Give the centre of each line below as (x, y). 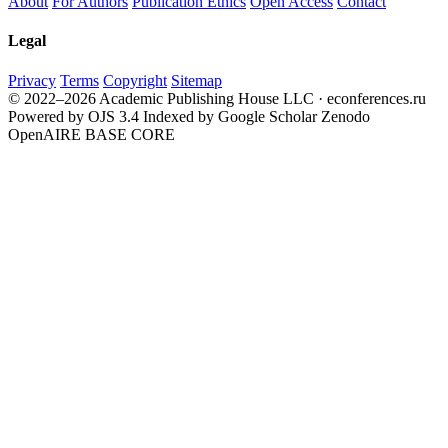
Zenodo (345, 116)
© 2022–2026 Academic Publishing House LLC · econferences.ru (217, 98)
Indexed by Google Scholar (230, 116)
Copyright (135, 80)
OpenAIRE (44, 134)
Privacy (32, 80)
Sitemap (196, 80)
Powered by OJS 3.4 (73, 116)
